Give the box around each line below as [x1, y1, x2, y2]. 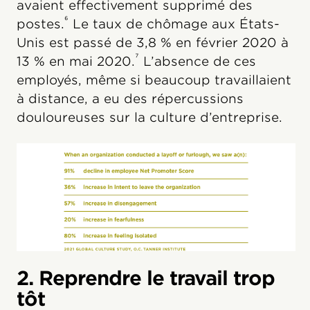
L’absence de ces [139, 54, 256, 69]
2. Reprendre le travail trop [17, 266, 275, 291]
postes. [17, 17, 64, 32]
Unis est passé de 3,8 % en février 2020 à [17, 35, 289, 51]
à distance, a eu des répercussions [17, 91, 244, 107]
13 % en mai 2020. [17, 54, 135, 69]
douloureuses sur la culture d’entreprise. [17, 110, 282, 125]
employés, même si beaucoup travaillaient [17, 73, 291, 88]
